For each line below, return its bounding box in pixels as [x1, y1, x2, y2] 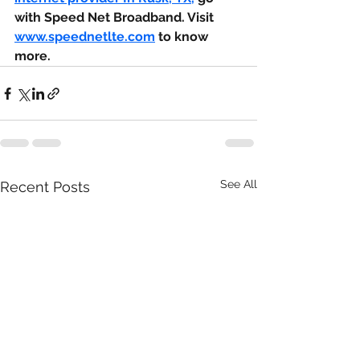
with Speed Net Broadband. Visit [14, 10, 217, 26]
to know [155, 29, 211, 45]
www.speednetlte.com [14, 29, 155, 45]
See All [220, 178, 257, 191]
